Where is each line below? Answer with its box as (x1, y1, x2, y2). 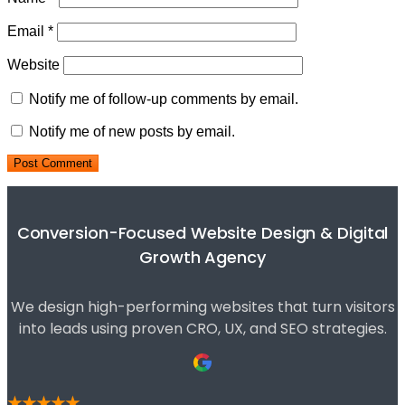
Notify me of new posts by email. (29, 123, 235, 139)
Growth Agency (139, 245, 266, 268)
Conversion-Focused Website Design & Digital (16, 221, 389, 244)
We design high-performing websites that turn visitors (10, 296, 395, 317)
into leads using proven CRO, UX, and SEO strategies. (18, 317, 387, 339)
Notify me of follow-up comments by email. (29, 90, 298, 107)
